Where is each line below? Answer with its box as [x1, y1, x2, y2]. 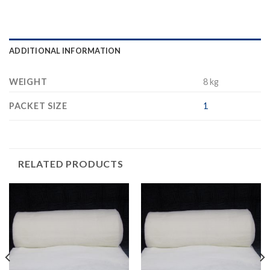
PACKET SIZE [9, 100, 67, 111]
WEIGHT [9, 76, 48, 87]
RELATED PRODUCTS [18, 157, 124, 169]
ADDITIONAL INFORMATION [9, 45, 121, 55]
